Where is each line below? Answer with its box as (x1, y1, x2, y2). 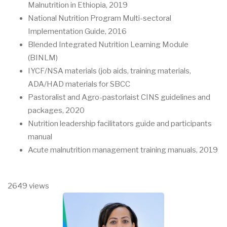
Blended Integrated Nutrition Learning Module (28, 40, 188, 49)
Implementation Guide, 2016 (28, 26, 127, 36)
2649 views (8, 181, 49, 191)
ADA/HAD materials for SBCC (28, 79, 130, 89)
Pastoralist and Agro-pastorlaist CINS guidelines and (28, 92, 210, 102)
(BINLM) (28, 53, 58, 62)
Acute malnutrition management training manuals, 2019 (28, 145, 218, 155)
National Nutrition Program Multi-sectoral (28, 13, 171, 23)
